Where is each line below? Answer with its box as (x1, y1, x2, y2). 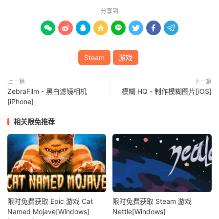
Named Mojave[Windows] (7, 207, 89, 216)
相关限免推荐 (14, 117, 55, 126)
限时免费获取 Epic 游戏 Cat (7, 197, 93, 206)
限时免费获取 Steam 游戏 (112, 197, 192, 206)
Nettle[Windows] (112, 207, 166, 216)
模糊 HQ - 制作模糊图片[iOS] (122, 87, 212, 95)
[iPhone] (7, 97, 34, 106)
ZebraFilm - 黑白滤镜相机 (7, 87, 87, 95)
